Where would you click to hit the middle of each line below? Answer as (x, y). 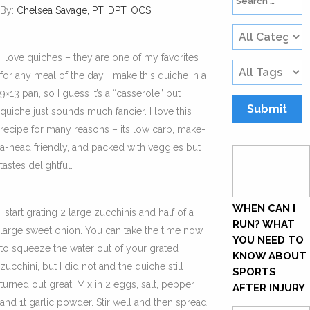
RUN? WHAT (264, 224)
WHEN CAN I (264, 208)
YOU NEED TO (268, 240)
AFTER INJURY (269, 288)
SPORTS (254, 272)
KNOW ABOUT (270, 256)
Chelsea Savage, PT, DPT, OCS (84, 10)
